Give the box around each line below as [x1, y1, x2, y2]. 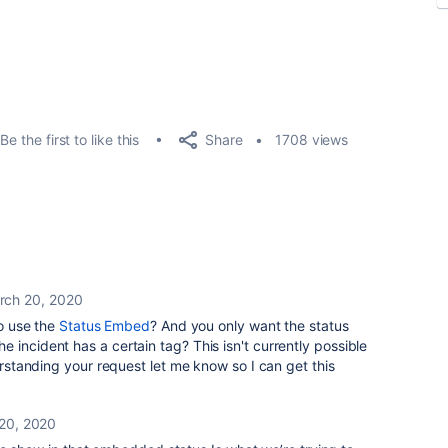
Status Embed [59, 317, 151, 334]
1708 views [275, 131, 349, 148]
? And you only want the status [150, 317, 349, 334]
